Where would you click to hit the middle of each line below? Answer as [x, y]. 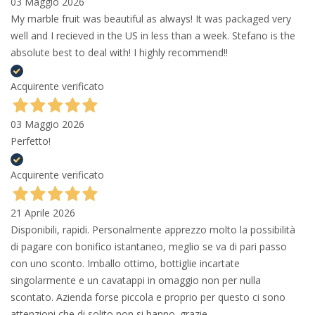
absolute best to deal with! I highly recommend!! [119, 53]
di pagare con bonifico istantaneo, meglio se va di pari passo [149, 247]
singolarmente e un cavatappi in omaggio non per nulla [136, 281]
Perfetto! [31, 141]
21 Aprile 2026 [43, 213]
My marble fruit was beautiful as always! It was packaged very [151, 19]
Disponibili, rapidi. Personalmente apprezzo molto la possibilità [153, 230]
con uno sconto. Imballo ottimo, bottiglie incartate [125, 264]
